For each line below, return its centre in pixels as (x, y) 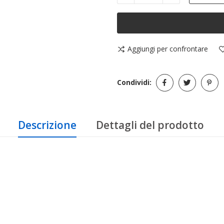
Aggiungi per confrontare (168, 49)
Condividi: (134, 82)
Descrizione (47, 125)
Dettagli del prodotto (150, 125)
